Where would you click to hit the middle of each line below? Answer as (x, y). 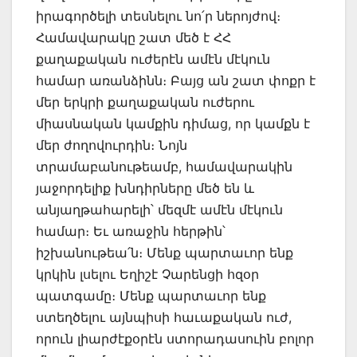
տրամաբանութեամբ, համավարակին (164, 167)
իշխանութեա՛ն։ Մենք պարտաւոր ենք (165, 253)
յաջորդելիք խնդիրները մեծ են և (145, 188)
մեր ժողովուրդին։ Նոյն (112, 145)
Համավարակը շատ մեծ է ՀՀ (133, 38)
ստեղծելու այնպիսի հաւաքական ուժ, (164, 318)
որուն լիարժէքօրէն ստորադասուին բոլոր (175, 339)
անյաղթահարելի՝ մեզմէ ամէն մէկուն (159, 210)
